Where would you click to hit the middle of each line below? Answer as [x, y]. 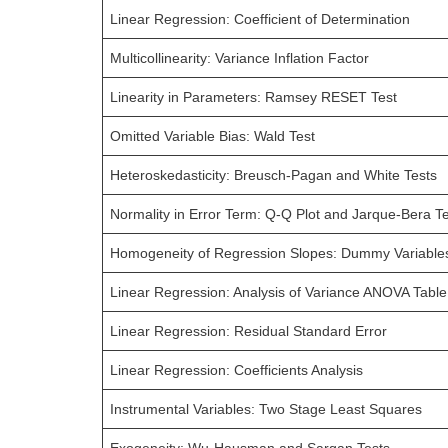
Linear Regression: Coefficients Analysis [237, 370]
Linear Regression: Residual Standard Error [249, 331]
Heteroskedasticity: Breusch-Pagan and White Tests [274, 175]
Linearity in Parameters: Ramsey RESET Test [254, 97]
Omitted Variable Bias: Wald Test [213, 136]
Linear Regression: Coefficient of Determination [260, 19]
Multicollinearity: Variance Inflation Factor [240, 58]
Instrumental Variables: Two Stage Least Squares [266, 409]
